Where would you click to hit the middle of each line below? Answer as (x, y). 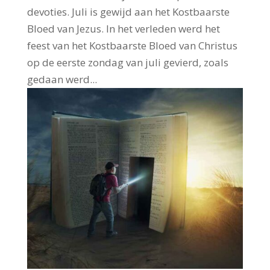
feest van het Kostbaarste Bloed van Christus (132, 45)
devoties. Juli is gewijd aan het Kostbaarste (128, 11)
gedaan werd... (62, 79)
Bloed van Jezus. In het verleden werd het (123, 28)
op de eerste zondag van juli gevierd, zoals (127, 62)
